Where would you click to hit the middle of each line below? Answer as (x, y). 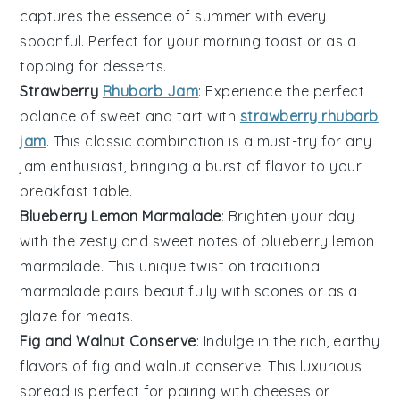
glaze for (53, 316)
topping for (62, 66)
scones (279, 291)
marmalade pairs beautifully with (137, 291)
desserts (133, 66)
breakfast (54, 191)
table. (111, 191)
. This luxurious (312, 366)
